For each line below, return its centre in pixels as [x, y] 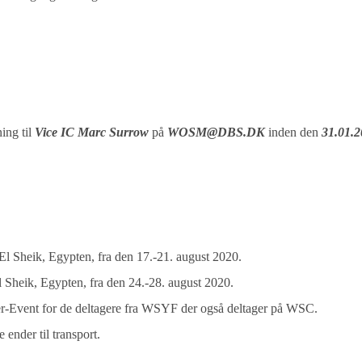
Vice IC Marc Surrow [94, 132]
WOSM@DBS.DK [217, 132]
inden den [294, 132]
